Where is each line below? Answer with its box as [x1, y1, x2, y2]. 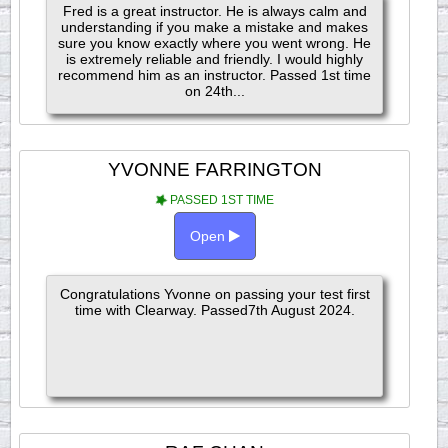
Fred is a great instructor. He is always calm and [62, 3, 367, 19]
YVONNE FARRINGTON [107, 158, 322, 180]
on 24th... [184, 83, 245, 99]
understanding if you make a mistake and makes [61, 19, 369, 35]
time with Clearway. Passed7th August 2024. [74, 302, 355, 318]
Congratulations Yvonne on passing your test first [59, 286, 370, 302]
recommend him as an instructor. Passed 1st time [58, 67, 372, 83]
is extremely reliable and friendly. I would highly [66, 51, 364, 67]
